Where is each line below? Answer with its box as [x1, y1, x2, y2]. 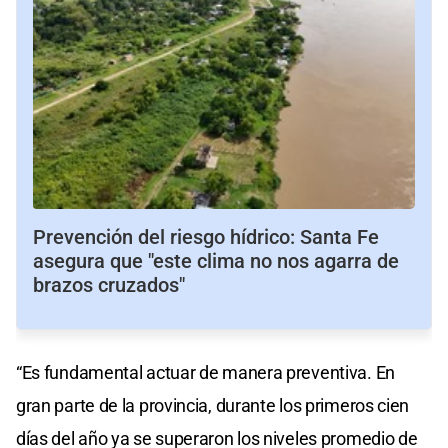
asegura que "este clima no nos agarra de [33, 249, 399, 274]
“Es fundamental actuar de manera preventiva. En [16, 362, 395, 384]
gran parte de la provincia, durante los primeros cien [16, 395, 410, 417]
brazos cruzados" [33, 273, 185, 298]
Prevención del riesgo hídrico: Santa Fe [33, 225, 379, 250]
